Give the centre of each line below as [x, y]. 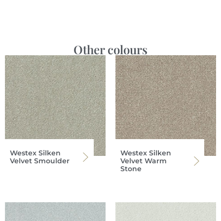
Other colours [110, 50]
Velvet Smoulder [40, 161]
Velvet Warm [144, 161]
